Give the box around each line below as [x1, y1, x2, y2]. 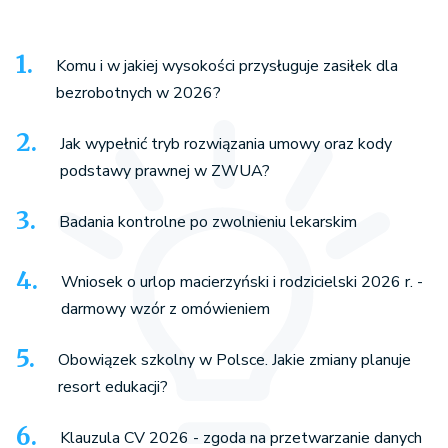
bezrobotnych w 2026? [56, 81, 221, 104]
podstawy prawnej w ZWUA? [60, 159, 270, 182]
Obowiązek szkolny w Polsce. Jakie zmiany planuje [58, 348, 411, 371]
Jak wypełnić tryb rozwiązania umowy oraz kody [60, 132, 392, 155]
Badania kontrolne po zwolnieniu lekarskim [59, 210, 357, 233]
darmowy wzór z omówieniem [61, 297, 270, 320]
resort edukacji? [58, 375, 168, 398]
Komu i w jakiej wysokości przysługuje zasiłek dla [56, 54, 398, 77]
